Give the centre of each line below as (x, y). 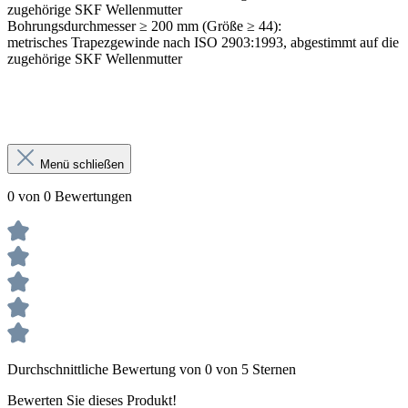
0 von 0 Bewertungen (70, 196)
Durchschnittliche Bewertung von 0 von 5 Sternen (152, 369)
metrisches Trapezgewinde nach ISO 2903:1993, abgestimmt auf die (203, 42)
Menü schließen (82, 164)
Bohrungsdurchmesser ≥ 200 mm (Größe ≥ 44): (144, 25)
